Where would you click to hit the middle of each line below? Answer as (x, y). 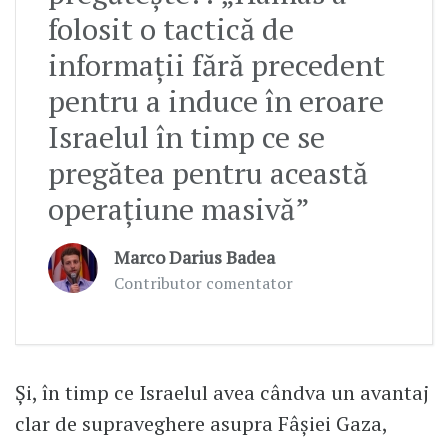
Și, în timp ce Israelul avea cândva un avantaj (222, 392)
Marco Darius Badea (194, 256)
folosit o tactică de (171, 28)
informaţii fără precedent (216, 64)
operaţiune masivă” (179, 208)
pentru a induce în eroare (216, 100)
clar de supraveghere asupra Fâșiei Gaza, (201, 423)
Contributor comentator (203, 282)
